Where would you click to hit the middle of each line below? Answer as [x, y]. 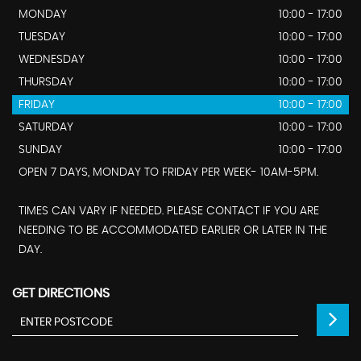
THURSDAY [46, 83]
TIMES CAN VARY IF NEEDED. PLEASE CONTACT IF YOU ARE [169, 212]
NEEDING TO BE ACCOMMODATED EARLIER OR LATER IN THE [173, 231]
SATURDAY [46, 128]
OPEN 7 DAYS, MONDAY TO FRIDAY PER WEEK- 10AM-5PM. [168, 173]
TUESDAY [42, 37]
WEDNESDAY [52, 60]
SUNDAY [40, 150]
